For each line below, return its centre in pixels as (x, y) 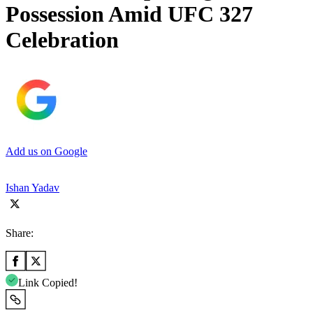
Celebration (62, 40)
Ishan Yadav (32, 187)
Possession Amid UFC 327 (129, 14)
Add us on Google (46, 151)
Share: (20, 233)
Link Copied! (48, 282)
